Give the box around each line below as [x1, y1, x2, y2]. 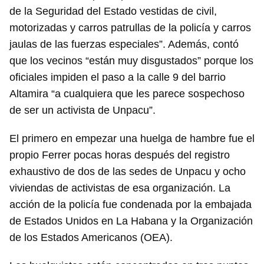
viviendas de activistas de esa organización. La [9, 182, 230, 194]
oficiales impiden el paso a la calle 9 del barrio [9, 71, 226, 84]
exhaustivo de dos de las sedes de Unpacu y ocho [9, 166, 246, 178]
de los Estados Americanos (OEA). [9, 232, 173, 244]
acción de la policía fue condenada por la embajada [9, 199, 252, 211]
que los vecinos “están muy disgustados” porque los [9, 55, 253, 67]
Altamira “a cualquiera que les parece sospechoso [9, 88, 245, 100]
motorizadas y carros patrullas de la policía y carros [9, 22, 251, 34]
